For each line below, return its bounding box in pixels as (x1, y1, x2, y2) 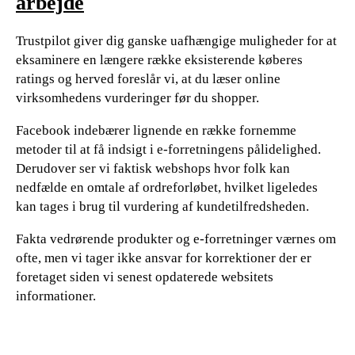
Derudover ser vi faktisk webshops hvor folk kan (16, 160, 290, 176)
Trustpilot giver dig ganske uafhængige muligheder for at (16, 32, 337, 48)
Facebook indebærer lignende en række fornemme (16, 122, 296, 138)
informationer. (16, 288, 96, 303)
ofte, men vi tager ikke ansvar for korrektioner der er (16, 250, 311, 265)
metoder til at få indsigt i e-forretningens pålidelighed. (16, 141, 321, 157)
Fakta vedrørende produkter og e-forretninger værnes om (16, 231, 336, 246)
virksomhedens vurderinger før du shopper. (16, 90, 259, 105)
